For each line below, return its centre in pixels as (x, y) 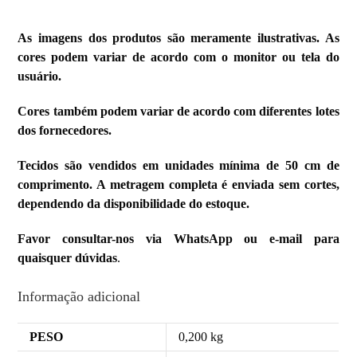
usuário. (40, 76)
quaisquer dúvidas (68, 258)
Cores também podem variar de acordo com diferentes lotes (178, 112)
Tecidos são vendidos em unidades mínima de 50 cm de (178, 166)
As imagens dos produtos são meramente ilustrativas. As (178, 38)
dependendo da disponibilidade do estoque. (134, 204)
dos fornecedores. (65, 131)
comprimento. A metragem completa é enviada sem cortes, (178, 185)
